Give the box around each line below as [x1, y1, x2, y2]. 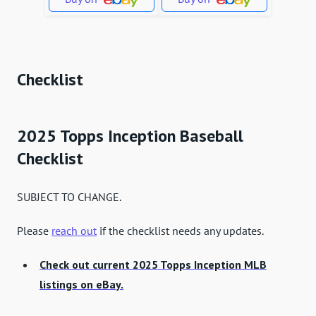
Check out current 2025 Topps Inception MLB [39, 257, 267, 272]
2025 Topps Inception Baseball [17, 125, 243, 147]
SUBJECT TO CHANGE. [17, 190, 121, 205]
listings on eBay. [39, 277, 123, 292]
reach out [51, 224, 97, 238]
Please [17, 224, 51, 238]
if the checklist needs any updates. [97, 224, 264, 238]
